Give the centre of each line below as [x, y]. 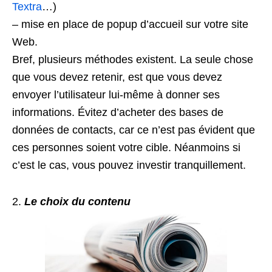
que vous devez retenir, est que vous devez [117, 77]
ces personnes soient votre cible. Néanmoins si [126, 147]
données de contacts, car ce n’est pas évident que [134, 130]
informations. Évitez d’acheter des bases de [118, 112]
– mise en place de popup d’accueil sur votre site [130, 24]
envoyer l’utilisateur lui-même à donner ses [116, 94]
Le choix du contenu [77, 201]
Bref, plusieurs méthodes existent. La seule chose [133, 59]
